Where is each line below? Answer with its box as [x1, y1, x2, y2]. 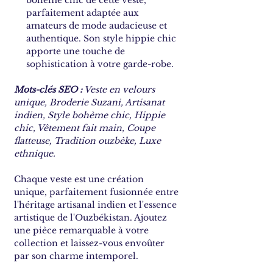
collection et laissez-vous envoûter [14, 238, 165, 249]
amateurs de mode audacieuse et [26, 20, 167, 32]
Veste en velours [82, 84, 155, 96]
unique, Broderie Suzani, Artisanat [14, 97, 165, 108]
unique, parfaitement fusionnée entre [14, 186, 179, 198]
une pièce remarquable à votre [14, 225, 149, 236]
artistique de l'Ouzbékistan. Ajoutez [14, 212, 167, 224]
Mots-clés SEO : [14, 84, 82, 96]
